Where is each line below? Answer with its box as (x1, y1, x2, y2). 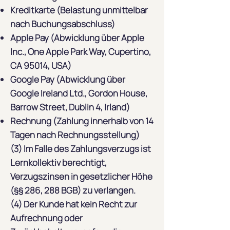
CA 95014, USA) (10, 60, 71, 71)
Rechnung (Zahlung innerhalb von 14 (10, 115, 154, 127)
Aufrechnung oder (10, 212, 83, 224)
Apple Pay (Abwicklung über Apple (10, 32, 144, 44)
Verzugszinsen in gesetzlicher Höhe (10, 170, 152, 182)
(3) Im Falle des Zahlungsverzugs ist (10, 143, 151, 155)
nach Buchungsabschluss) (10, 18, 115, 30)
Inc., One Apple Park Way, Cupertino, (10, 46, 151, 57)
